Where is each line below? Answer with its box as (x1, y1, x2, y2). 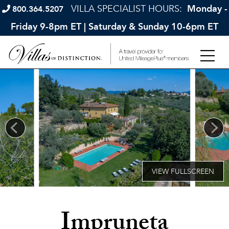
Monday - (184, 3, 227, 15)
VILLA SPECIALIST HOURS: (71, 3, 185, 15)
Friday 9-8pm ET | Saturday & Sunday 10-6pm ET (11, 20, 218, 33)
